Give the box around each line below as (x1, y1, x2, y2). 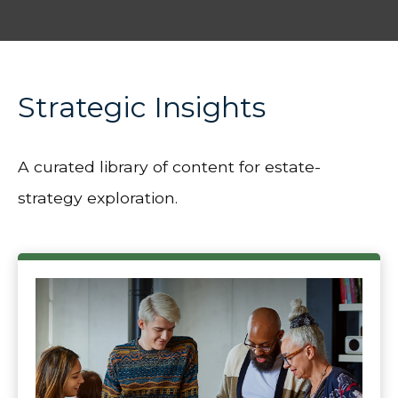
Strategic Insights (18, 90, 266, 125)
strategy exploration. (18, 188, 178, 208)
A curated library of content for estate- (18, 157, 321, 177)
